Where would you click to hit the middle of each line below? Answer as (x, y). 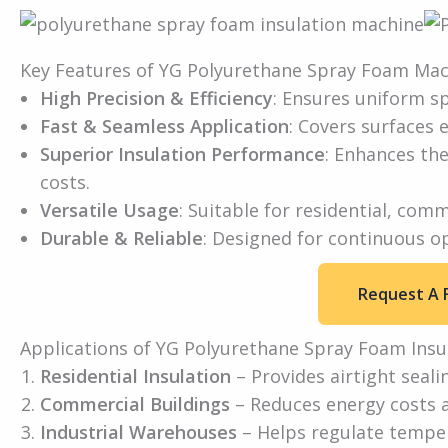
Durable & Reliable (121, 237)
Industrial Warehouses (138, 431)
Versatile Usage (109, 209)
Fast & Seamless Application (164, 125)
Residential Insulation (135, 375)
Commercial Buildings (135, 403)
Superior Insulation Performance (182, 153)
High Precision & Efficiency (156, 97)
